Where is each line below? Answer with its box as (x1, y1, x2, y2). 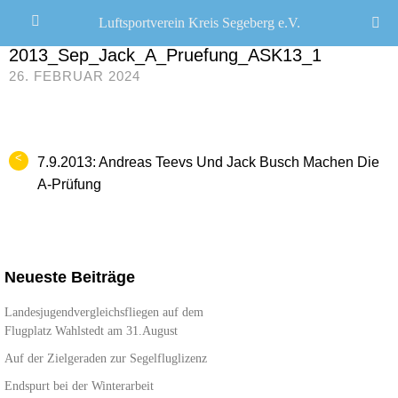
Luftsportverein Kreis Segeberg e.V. (98, 15, 300, 30)
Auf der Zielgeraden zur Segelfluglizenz (4, 351, 207, 365)
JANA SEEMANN (9, 28, 99, 41)
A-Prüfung (37, 177, 101, 193)
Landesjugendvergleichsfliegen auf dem (4, 305, 203, 319)
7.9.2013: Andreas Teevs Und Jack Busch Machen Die (37, 155, 379, 171)
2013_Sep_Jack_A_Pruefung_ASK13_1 (9, 45, 322, 65)
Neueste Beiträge (4, 267, 135, 286)
